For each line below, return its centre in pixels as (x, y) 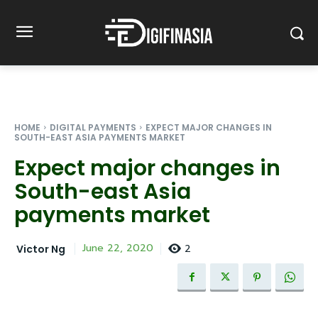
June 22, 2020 (118, 248)
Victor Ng (41, 249)
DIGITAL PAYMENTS (93, 127)
